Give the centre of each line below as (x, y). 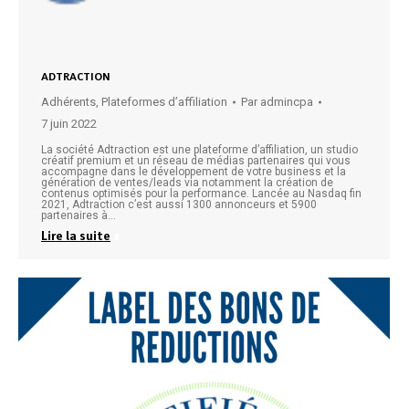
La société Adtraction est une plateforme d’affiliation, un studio (199, 150)
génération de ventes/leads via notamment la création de (187, 183)
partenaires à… (79, 216)
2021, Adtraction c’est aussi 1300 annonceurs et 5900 (179, 205)
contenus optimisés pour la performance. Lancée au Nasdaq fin (201, 194)
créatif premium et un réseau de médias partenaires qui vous (196, 161)
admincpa (287, 102)
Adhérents (68, 102)
